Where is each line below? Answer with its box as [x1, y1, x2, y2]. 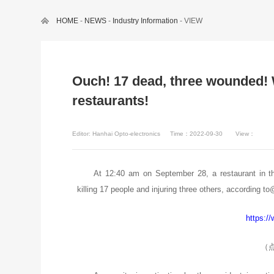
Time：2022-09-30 [170, 130, 223, 137]
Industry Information [113, 17, 179, 24]
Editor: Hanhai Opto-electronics [72, 130, 160, 137]
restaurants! [72, 93, 149, 109]
